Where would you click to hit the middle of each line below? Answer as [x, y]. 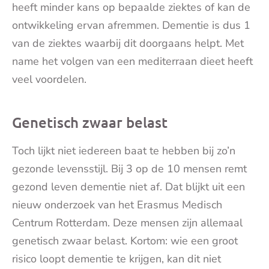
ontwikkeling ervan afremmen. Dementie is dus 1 [131, 25]
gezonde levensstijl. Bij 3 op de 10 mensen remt [129, 169]
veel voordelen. [49, 79]
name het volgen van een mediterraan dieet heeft [132, 61]
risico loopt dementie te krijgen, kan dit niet [116, 259]
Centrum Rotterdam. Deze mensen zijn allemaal [127, 223]
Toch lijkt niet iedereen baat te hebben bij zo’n [124, 151]
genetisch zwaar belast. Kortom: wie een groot [125, 241]
